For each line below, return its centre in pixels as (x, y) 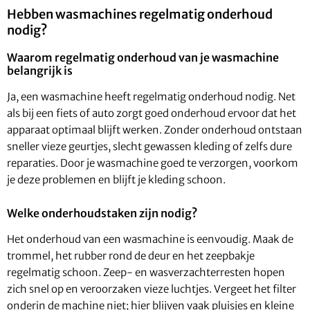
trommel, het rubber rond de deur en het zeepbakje (131, 256)
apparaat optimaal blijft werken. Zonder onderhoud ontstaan (155, 130)
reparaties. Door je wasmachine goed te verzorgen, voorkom (153, 163)
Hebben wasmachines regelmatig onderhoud (140, 14)
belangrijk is (40, 71)
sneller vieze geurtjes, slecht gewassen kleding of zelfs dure (149, 147)
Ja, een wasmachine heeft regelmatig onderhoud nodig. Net (151, 97)
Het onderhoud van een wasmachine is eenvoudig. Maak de (150, 239)
